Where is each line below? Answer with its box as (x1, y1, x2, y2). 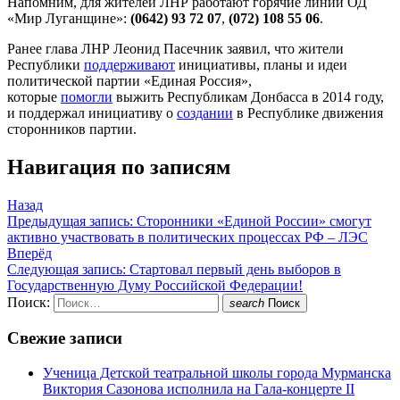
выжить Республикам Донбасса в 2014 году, (112, 88, 384, 104)
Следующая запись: (7, 261, 126, 277)
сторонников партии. (7, 121, 140, 137)
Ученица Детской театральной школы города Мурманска (43, 365, 391, 381)
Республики (7, 56, 84, 72)
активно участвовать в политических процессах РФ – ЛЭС (7, 229, 368, 245)
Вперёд (7, 245, 52, 261)
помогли (61, 88, 112, 104)
